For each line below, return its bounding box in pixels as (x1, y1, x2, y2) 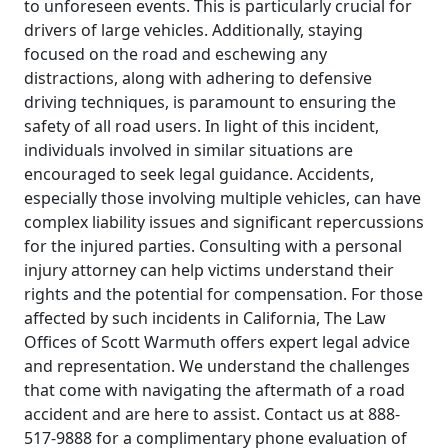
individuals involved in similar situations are (24, 139, 353, 161)
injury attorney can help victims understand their (24, 259, 394, 281)
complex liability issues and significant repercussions (24, 211, 424, 233)
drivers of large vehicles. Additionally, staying (24, 19, 363, 41)
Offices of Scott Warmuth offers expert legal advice (24, 331, 410, 353)
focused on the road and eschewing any (24, 43, 327, 65)
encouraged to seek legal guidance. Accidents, (24, 163, 374, 185)
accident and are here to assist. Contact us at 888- (24, 403, 400, 425)
